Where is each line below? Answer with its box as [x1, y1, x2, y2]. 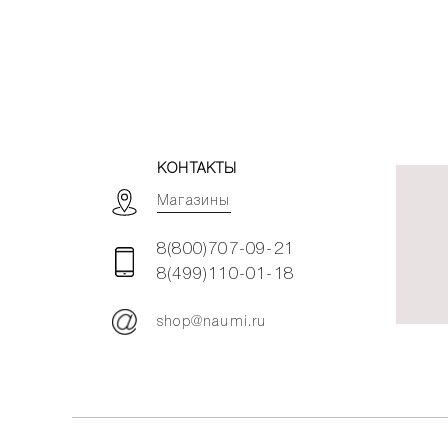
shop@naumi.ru [157, 315, 267, 329]
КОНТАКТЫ [157, 163, 238, 176]
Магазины [157, 195, 231, 208]
